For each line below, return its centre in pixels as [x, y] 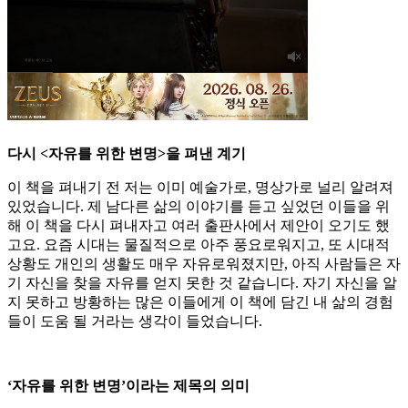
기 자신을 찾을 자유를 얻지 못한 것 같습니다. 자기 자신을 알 [202, 283]
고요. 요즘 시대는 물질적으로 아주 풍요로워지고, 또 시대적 [199, 245]
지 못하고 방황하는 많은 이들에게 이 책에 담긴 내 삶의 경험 [200, 302]
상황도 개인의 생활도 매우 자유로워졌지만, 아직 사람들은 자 [204, 264]
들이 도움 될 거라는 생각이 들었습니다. [135, 321]
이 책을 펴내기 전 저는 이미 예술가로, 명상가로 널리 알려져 [200, 188]
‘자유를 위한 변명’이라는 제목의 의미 [128, 386]
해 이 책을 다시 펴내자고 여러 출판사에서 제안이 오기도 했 [199, 226]
